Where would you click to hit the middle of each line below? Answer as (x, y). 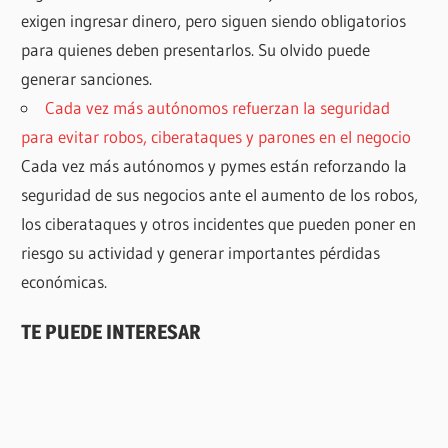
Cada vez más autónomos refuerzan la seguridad (218, 108)
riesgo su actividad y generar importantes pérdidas (201, 253)
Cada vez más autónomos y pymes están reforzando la (214, 166)
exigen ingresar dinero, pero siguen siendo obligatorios (214, 21)
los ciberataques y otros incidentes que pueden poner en (219, 224)
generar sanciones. (87, 79)
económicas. (64, 282)
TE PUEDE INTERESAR (111, 331)
